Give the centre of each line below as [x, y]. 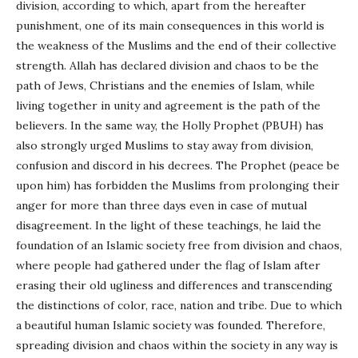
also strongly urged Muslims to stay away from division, [165, 145]
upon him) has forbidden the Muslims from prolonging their [178, 185]
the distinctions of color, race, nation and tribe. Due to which [179, 305]
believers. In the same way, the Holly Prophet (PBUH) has [170, 125]
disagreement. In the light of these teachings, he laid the [169, 225]
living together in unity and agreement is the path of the [168, 105]
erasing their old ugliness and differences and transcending [174, 285]
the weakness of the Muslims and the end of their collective [176, 46]
